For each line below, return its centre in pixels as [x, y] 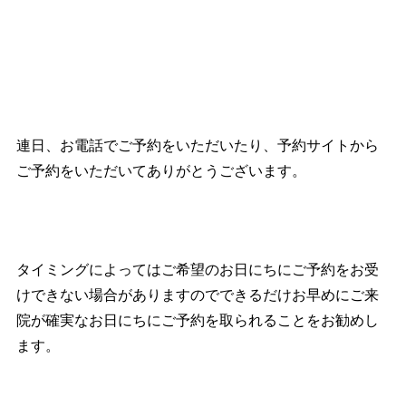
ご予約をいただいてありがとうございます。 [162, 171]
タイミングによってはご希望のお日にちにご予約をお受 [198, 270]
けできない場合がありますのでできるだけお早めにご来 [198, 295]
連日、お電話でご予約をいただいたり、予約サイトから [198, 145]
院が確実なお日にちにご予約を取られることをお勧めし [198, 320]
